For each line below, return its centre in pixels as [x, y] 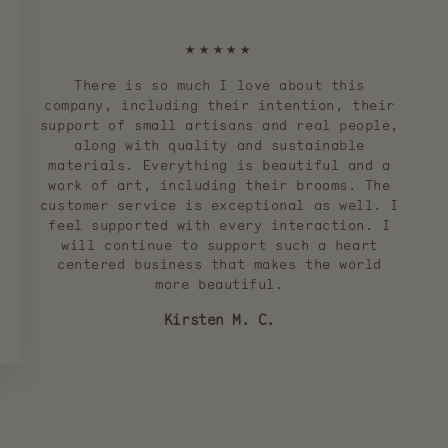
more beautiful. [219, 285]
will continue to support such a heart [219, 245]
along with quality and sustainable [219, 145]
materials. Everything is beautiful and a [219, 165]
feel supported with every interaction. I [219, 225]
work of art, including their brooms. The [219, 185]
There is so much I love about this [219, 85]
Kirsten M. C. [219, 320]
